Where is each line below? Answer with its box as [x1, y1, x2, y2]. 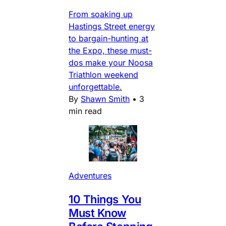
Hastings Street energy [69, 21, 155, 31]
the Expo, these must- [69, 45, 152, 55]
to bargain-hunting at [69, 33, 148, 43]
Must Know [69, 206, 127, 219]
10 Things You [69, 192, 141, 206]
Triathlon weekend [69, 69, 138, 80]
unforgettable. [69, 81, 122, 92]
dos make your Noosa [69, 57, 153, 68]
